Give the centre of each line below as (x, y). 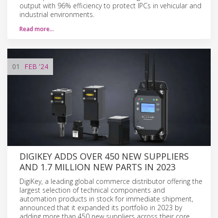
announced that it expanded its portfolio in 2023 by (101, 207)
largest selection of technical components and (92, 190)
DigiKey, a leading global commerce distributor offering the (111, 181)
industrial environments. (57, 14)
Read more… (37, 29)
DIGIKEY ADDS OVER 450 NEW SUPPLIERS (104, 156)
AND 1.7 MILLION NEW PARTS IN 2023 (98, 167)
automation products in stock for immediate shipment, (106, 199)
